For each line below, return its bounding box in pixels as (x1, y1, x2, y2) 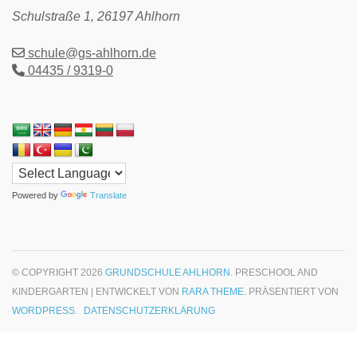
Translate (90, 190, 127, 200)
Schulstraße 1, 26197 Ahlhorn (12, 9, 180, 23)
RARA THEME (182, 285, 244, 297)
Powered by (12, 190, 61, 200)
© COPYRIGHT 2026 (12, 266, 105, 278)
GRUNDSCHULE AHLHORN (105, 266, 230, 278)
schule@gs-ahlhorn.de (25, 45, 156, 60)
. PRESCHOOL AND (230, 266, 318, 278)
